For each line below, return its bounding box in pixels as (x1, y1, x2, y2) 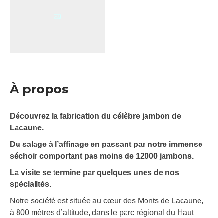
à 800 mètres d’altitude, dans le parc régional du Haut (10, 208, 194, 217)
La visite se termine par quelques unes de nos (10, 168, 179, 177)
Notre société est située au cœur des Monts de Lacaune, (10, 197, 203, 205)
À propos (10, 82, 69, 97)
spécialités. (10, 180, 51, 189)
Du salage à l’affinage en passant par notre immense (10, 140, 202, 149)
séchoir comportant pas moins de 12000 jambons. (10, 152, 194, 161)
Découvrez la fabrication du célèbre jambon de (10, 112, 181, 121)
